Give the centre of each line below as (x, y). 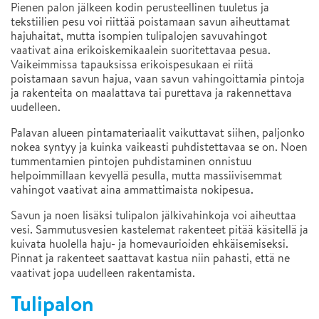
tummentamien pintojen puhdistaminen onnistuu (131, 162)
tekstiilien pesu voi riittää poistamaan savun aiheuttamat (150, 22)
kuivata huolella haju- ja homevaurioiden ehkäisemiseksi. (150, 244)
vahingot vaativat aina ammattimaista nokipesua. (132, 190)
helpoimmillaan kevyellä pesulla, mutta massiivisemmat (146, 176)
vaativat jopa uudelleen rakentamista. (103, 273)
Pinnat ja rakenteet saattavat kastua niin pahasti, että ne (150, 258)
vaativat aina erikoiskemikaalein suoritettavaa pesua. (141, 51)
